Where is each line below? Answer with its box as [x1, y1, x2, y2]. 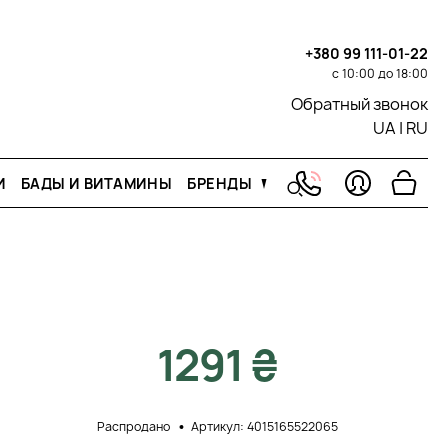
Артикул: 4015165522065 [190, 418, 338, 435]
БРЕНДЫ [187, 174, 257, 193]
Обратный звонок [291, 93, 428, 115]
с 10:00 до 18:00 [332, 65, 428, 82]
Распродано [96, 418, 170, 435]
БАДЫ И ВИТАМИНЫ [20, 174, 173, 193]
